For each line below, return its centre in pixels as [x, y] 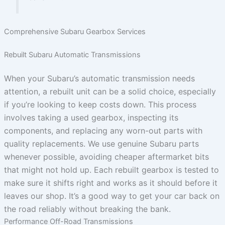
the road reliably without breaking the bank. [87, 209]
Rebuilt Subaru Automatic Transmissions [72, 54]
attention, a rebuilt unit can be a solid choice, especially [110, 91]
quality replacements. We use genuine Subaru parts [101, 143]
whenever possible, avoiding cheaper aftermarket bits [106, 156]
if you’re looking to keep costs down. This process [100, 104]
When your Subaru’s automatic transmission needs [99, 78]
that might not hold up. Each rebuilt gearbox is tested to [111, 170]
